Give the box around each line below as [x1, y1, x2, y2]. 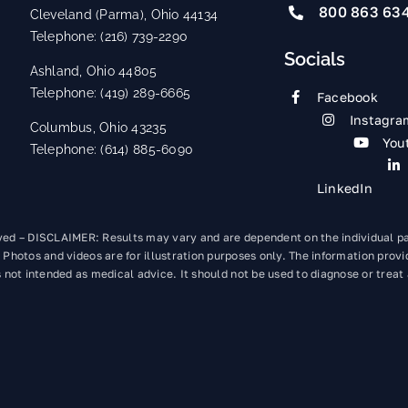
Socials [283, 47, 345, 70]
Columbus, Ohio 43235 [29, 119, 167, 135]
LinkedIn [316, 180, 372, 196]
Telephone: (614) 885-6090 [29, 141, 194, 157]
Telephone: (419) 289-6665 [29, 85, 191, 100]
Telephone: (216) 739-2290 [29, 28, 189, 44]
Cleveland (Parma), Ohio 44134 [29, 6, 219, 22]
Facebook [316, 88, 378, 105]
